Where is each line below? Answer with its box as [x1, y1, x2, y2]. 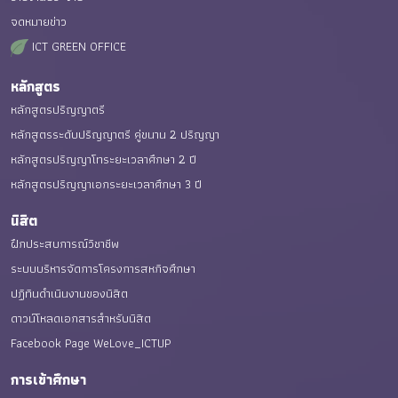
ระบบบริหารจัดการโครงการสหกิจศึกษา [11, 259, 195, 278]
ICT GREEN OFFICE [28, 36, 126, 57]
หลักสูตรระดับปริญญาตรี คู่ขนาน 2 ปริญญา [11, 124, 219, 144]
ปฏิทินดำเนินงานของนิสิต [11, 283, 128, 303]
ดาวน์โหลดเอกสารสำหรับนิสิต [11, 308, 151, 328]
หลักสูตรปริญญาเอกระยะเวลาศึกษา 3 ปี [11, 174, 202, 194]
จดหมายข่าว [11, 12, 67, 31]
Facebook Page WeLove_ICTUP [11, 333, 171, 353]
